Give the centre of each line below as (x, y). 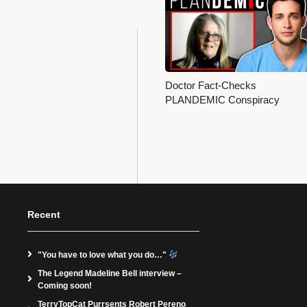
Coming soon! (65, 285)
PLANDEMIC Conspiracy (222, 100)
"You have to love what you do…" (103, 255)
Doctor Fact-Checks (211, 86)
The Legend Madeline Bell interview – (110, 273)
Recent (44, 214)
